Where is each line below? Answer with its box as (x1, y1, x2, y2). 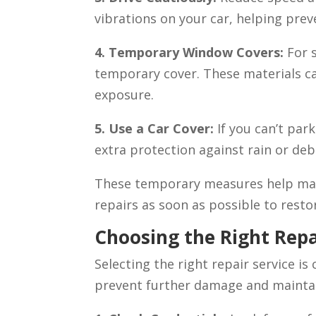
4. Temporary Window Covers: (95, 44, 284, 61)
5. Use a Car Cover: (95, 120, 214, 138)
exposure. (95, 86, 154, 104)
